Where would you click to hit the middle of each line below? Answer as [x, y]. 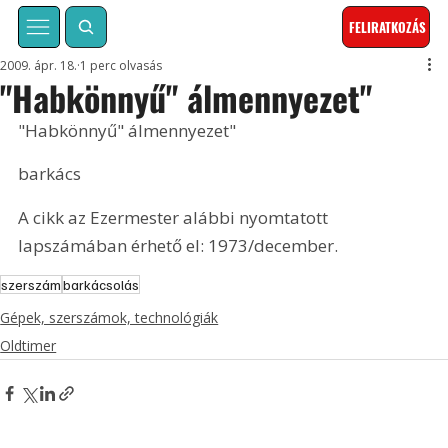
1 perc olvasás [121, 66]
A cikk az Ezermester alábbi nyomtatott [175, 217]
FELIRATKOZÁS [388, 27]
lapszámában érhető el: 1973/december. [178, 245]
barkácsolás [101, 285]
